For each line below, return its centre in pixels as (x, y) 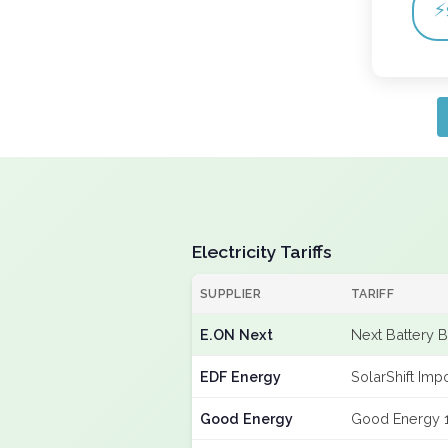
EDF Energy (240, 376)
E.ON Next (236, 334)
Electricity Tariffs (262, 251)
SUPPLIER (230, 293)
